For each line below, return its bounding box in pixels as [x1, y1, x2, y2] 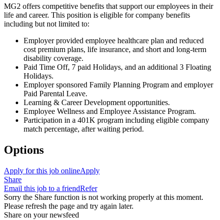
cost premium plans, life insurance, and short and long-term [24, 45, 206, 54]
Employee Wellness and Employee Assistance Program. [24, 107, 196, 116]
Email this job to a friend [4, 184, 80, 192]
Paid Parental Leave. [24, 89, 87, 98]
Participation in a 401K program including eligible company [24, 116, 209, 125]
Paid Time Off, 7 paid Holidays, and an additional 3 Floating [24, 63, 211, 72]
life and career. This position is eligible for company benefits [4, 11, 190, 20]
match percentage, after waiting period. [24, 125, 144, 134]
